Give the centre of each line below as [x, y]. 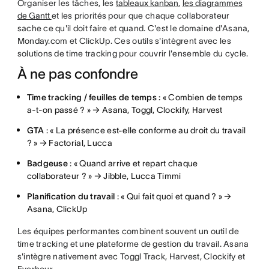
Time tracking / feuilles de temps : [94, 97]
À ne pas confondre [77, 74]
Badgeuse [47, 163]
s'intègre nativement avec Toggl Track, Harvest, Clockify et [131, 256]
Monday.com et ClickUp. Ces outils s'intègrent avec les [124, 41]
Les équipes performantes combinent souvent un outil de [128, 231]
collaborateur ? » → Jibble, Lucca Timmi [104, 176]
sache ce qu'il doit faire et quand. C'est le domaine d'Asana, [133, 28]
